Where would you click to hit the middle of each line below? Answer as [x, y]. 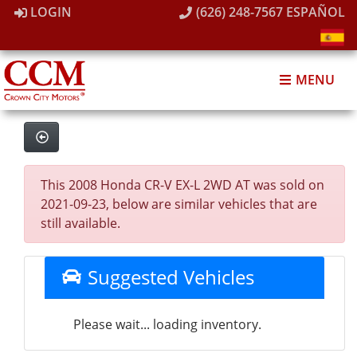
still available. [80, 223]
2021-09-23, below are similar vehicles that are [179, 204]
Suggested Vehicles [168, 277]
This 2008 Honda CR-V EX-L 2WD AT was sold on [182, 185]
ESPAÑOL [315, 12]
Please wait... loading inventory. [167, 324]
